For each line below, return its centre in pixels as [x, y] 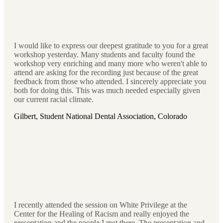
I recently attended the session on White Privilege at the [101, 205]
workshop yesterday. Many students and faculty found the [105, 55]
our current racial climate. [54, 100]
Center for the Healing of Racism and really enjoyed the [102, 214]
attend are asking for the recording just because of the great [106, 73]
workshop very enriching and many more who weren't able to [111, 64]
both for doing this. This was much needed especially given [107, 91]
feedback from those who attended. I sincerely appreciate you [110, 82]
